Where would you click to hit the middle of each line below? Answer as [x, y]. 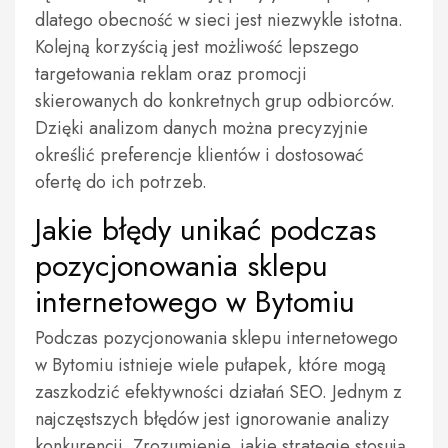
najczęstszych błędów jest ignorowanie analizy [212, 419]
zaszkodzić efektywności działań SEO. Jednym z [218, 392]
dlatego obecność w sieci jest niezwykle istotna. [219, 20]
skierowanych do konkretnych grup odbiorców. [215, 101]
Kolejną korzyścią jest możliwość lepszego [197, 47]
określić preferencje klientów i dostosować [199, 155]
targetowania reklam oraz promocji [171, 74]
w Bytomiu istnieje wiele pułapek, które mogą [210, 365]
